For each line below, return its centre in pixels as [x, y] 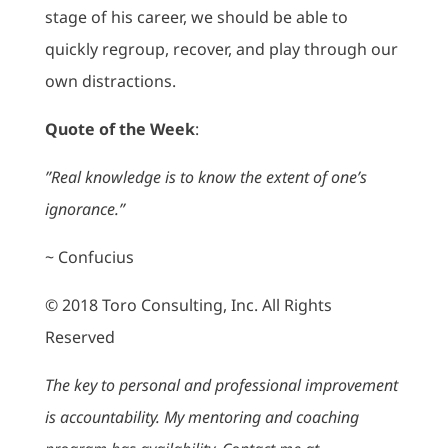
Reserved [79, 337]
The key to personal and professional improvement [221, 385]
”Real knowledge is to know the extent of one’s [205, 177]
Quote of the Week [119, 129]
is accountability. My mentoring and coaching [201, 417]
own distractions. [110, 81]
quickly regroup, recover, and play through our [221, 49]
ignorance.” [84, 209]
